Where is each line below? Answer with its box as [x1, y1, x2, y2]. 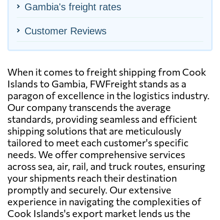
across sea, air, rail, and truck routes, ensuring [7, 160, 205, 172]
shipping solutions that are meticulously [7, 124, 181, 137]
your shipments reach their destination [7, 171, 177, 184]
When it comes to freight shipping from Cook [7, 65, 206, 78]
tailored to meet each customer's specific [7, 136, 189, 148]
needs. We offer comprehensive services [7, 148, 185, 160]
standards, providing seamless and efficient [7, 112, 197, 125]
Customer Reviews [25, 25, 107, 36]
